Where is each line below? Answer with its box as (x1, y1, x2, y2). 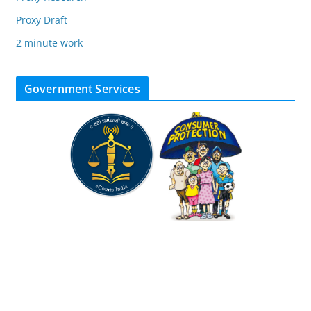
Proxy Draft (15, 13, 67, 27)
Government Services (24, 81, 140, 97)
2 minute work (15, 36, 83, 50)
